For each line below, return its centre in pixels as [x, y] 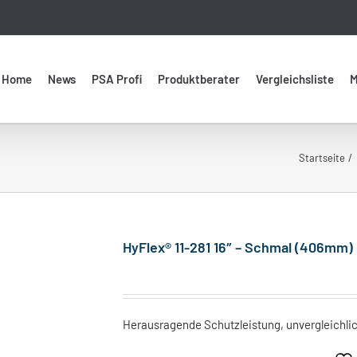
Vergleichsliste [295, 79]
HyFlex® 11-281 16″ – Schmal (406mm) [238, 247]
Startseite [322, 158]
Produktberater [199, 79]
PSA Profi [117, 79]
